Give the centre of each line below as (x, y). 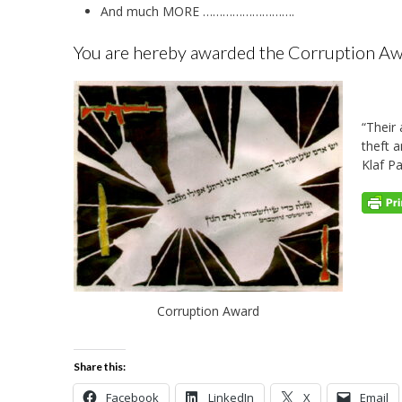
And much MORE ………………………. (197, 11)
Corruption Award (208, 310)
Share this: (100, 367)
